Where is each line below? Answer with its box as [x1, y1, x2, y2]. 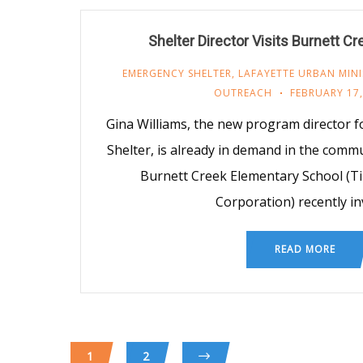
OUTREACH [213, 85, 272, 100]
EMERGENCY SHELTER [122, 66, 232, 80]
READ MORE [274, 241, 335, 256]
